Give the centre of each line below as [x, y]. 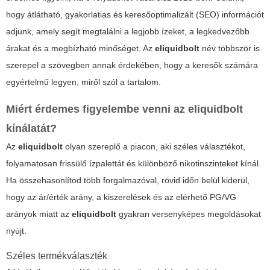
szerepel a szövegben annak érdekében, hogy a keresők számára [132, 65]
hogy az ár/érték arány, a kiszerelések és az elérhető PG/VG [121, 197]
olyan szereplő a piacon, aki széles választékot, [154, 147]
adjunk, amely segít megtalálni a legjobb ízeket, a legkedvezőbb [128, 32]
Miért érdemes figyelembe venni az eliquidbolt [124, 109]
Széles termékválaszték [57, 256]
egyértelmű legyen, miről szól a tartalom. [83, 82]
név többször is [230, 49]
